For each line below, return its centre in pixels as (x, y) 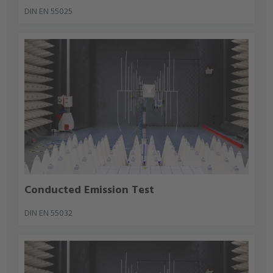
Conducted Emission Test (90, 190)
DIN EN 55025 (49, 12)
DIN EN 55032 (49, 213)
